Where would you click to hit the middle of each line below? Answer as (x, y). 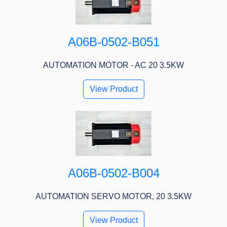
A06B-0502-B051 (113, 42)
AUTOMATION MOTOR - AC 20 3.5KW (113, 65)
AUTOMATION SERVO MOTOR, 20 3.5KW (113, 197)
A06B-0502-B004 (113, 173)
